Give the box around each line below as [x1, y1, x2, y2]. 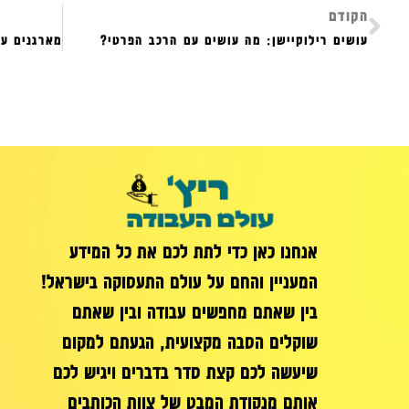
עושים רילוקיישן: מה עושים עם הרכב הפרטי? [100, 32, 368, 47]
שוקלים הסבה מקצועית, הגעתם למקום [62, 331, 318, 352]
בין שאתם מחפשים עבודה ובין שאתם [72, 301, 318, 322]
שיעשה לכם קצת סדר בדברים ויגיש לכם [53, 362, 318, 383]
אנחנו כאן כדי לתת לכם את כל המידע [69, 241, 318, 262]
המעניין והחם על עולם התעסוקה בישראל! [41, 271, 318, 292]
